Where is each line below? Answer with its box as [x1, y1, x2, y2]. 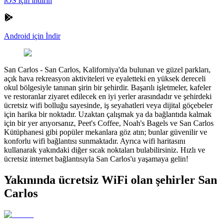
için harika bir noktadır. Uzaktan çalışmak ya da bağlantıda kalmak [4, 110, 212, 118]
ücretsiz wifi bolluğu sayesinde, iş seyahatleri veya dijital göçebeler [4, 101, 213, 110]
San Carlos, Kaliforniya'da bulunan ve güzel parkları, [45, 65, 211, 74]
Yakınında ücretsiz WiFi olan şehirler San [4, 173, 217, 186]
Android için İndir [4, 31, 60, 40]
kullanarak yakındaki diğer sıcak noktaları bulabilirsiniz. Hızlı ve [4, 145, 205, 154]
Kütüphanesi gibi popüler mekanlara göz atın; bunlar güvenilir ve [4, 127, 207, 136]
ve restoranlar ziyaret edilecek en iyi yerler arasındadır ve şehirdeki [4, 92, 212, 101]
